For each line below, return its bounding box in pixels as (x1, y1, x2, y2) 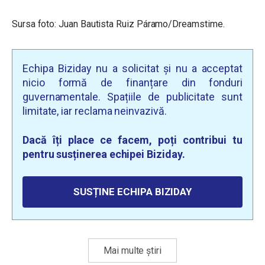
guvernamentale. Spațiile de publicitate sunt (22, 91, 243, 103)
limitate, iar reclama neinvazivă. (22, 105, 167, 117)
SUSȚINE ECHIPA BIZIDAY (73, 186, 192, 198)
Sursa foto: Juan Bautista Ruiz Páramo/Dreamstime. (12, 18, 225, 30)
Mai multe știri (104, 245, 161, 256)
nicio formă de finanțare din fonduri (22, 76, 243, 89)
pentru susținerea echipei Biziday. (22, 148, 185, 160)
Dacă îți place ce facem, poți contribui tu (22, 134, 243, 146)
